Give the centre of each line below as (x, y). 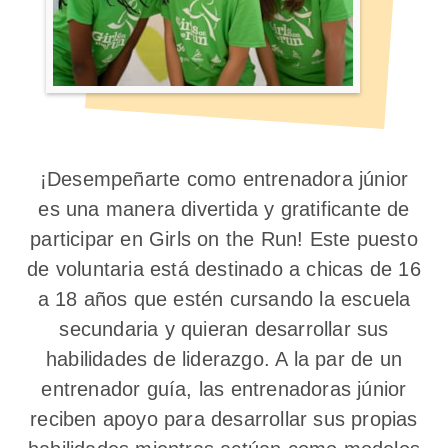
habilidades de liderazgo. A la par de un (223, 359)
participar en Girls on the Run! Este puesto (224, 239)
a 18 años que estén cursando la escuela (224, 299)
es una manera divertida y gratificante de (224, 209)
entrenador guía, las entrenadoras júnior (224, 389)
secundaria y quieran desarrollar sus (224, 329)
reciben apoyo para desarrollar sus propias (224, 419)
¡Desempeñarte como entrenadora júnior (224, 179)
